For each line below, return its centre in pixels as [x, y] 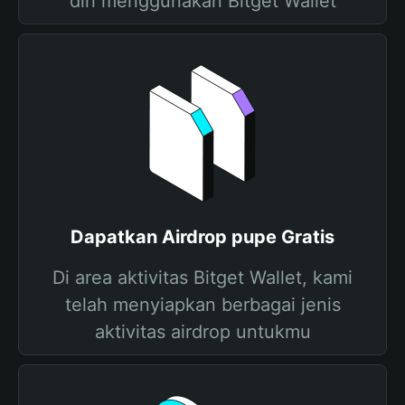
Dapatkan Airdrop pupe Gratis [202, 237]
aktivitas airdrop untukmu [202, 332]
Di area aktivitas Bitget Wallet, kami [202, 278]
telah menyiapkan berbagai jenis [202, 305]
